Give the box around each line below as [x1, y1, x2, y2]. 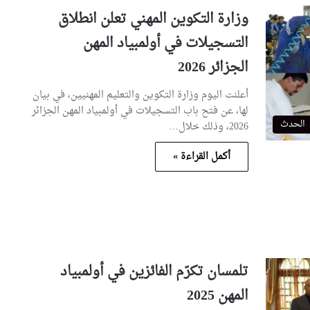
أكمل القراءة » [173, 147, 231, 166]
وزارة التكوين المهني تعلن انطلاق [58, 6, 249, 33]
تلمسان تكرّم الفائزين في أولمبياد [60, 258, 249, 285]
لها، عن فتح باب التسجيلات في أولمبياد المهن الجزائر [32, 101, 249, 120]
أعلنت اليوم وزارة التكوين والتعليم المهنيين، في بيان [33, 85, 249, 104]
